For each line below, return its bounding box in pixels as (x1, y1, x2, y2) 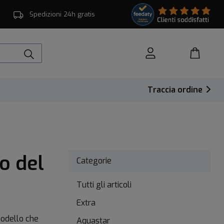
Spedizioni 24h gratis (29, 10, 95, 18)
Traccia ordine (147, 84, 204, 95)
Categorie (76, 155, 111, 166)
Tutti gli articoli (76, 179, 131, 190)
